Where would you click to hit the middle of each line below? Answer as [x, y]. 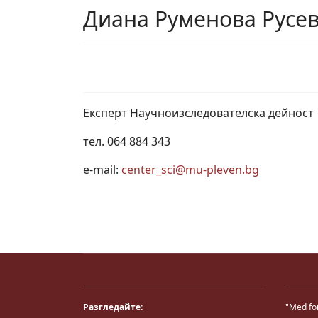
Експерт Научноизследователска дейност [198, 113]
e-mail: [102, 170]
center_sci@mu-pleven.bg [190, 170]
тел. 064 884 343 [127, 141]
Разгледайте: [113, 307]
